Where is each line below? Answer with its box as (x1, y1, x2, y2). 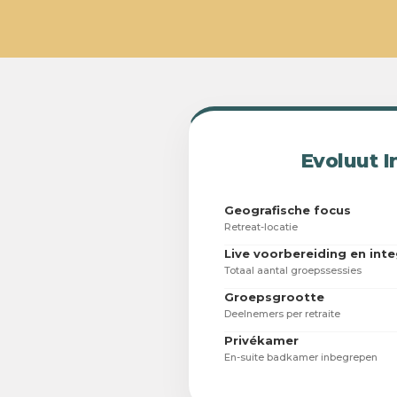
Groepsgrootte (224, 290, 324, 305)
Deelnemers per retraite (224, 307, 340, 321)
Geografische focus (224, 203, 351, 218)
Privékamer (224, 333, 299, 348)
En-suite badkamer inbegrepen (224, 351, 378, 364)
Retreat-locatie (224, 221, 298, 234)
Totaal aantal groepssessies (224, 264, 362, 277)
